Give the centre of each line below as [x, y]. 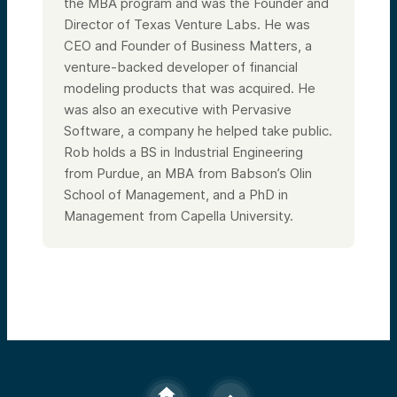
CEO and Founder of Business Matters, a [188, 45]
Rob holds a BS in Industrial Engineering [183, 152]
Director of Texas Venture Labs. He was [187, 24]
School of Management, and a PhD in [176, 194]
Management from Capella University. [179, 215]
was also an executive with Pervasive [178, 109]
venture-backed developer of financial [181, 66]
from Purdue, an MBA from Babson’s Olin [188, 173]
